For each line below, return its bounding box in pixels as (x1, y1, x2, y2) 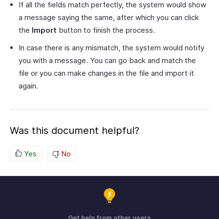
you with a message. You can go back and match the (19, 56, 196, 66)
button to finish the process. (57, 25, 155, 35)
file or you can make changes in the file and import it (19, 68, 194, 78)
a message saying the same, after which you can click (19, 13, 199, 22)
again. (19, 81, 38, 91)
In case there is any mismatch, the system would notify (19, 43, 204, 53)
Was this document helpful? (10, 125, 139, 137)
